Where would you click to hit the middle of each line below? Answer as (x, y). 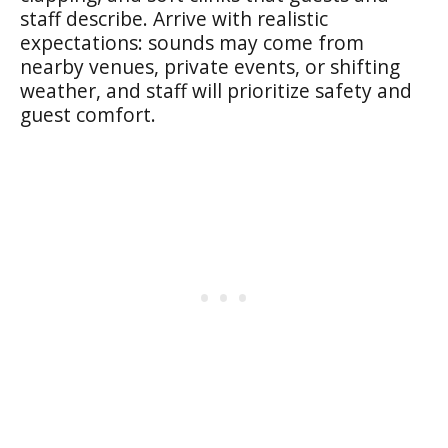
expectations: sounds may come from (192, 42)
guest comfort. (88, 114)
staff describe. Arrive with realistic (174, 18)
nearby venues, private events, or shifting (210, 66)
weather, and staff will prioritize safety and (216, 90)
